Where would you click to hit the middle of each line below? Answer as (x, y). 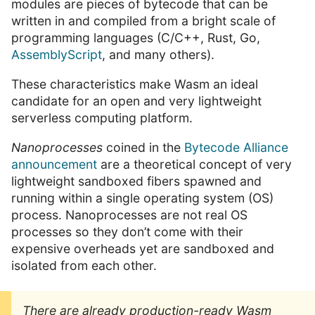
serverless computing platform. (102, 117)
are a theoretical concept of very (194, 164)
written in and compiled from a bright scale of (143, 21)
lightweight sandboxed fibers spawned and (136, 181)
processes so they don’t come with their (127, 231)
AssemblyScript (57, 55)
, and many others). (158, 55)
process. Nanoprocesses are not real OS (129, 214)
